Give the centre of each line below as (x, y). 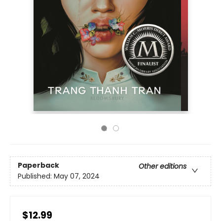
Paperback (38, 166)
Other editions (163, 166)
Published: (36, 176)
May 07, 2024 (77, 176)
